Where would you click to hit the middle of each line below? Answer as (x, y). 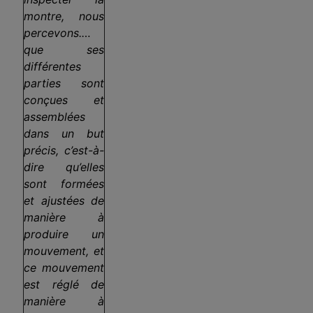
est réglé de (64, 285)
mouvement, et (64, 251)
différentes (52, 67)
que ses (64, 50)
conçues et (64, 100)
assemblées (54, 117)
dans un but (64, 134)
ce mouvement (64, 268)
